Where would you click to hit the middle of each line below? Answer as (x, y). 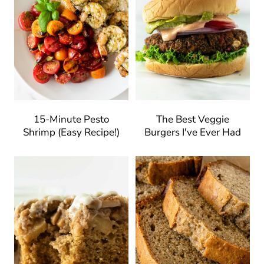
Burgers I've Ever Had (193, 132)
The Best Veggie (193, 119)
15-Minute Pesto (71, 119)
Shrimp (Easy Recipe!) (71, 132)
